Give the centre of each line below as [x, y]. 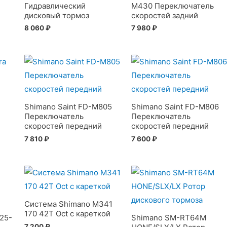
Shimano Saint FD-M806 [175, 107]
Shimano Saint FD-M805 [68, 107]
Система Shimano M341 [68, 204]
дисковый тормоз [56, 15]
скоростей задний [165, 15]
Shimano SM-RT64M [169, 218]
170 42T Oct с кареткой [67, 214]
